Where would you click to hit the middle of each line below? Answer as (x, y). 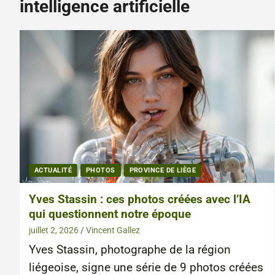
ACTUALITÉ (53, 170)
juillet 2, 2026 (54, 230)
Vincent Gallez (113, 230)
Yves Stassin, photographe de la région (130, 250)
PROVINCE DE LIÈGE (163, 170)
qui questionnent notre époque (110, 214)
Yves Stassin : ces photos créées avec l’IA (140, 199)
